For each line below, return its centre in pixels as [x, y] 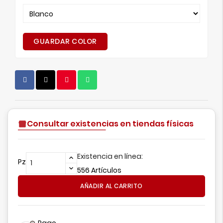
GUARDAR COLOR [65, 41]
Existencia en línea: [110, 156]
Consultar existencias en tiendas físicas [110, 123]
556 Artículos [99, 170]
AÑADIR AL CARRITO [111, 186]
